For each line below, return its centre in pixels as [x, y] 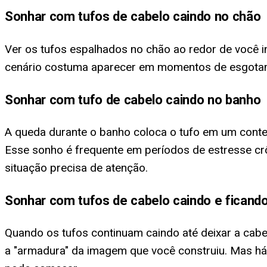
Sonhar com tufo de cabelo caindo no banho [133, 99]
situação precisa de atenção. [76, 167]
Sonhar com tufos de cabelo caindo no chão [133, 16]
